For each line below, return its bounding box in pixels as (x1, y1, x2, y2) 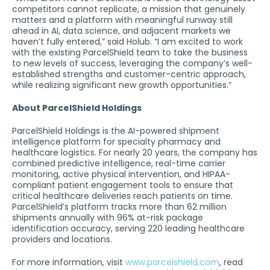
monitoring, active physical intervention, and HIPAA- (12, 168, 230, 180)
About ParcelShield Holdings (12, 102, 142, 114)
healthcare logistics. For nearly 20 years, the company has (12, 146, 257, 159)
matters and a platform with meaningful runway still (12, 14, 233, 26)
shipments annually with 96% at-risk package (12, 212, 203, 224)
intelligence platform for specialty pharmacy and (12, 136, 221, 148)
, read (219, 256, 243, 268)
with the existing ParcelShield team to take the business (12, 46, 248, 58)
